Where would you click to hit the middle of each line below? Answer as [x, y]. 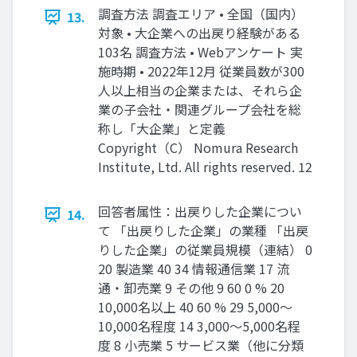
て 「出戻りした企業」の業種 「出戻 [203, 231]
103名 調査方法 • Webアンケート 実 [200, 52]
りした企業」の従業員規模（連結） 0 [205, 250]
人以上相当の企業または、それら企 [200, 90]
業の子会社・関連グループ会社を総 [200, 110]
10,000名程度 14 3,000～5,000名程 [199, 326]
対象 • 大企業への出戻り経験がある [199, 33]
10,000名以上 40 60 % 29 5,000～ [195, 307]
